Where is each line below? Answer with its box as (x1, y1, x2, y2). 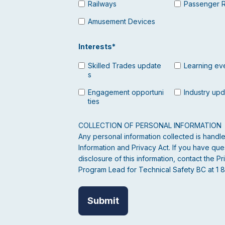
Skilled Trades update (87, 61, 161, 70)
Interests (78, 42, 112, 51)
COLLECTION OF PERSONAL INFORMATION (78, 121, 221, 130)
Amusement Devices (87, 17, 155, 26)
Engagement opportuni (87, 87, 164, 96)
